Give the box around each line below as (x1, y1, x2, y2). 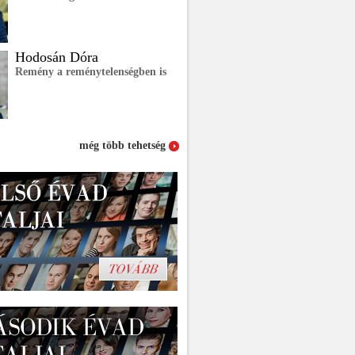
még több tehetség (79, 139, 169, 151)
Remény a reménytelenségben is (15, 66, 166, 78)
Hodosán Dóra (15, 49, 98, 65)
